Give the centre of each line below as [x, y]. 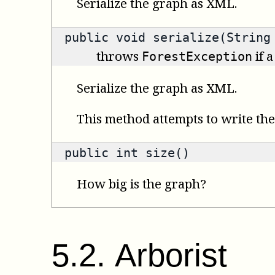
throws [119, 56]
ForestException [197, 57]
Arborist [171, 255]
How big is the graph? [141, 184]
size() [164, 153]
